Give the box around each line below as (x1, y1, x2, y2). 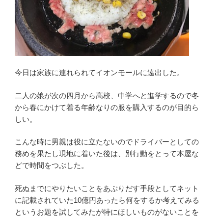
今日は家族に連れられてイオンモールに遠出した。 (15, 68, 184, 77)
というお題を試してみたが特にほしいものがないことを (15, 207, 199, 216)
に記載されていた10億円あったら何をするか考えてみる (15, 195, 199, 204)
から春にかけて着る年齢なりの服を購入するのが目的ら (15, 103, 199, 111)
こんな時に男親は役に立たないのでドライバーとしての (15, 137, 199, 146)
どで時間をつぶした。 (15, 161, 88, 169)
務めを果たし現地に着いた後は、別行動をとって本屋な (15, 149, 199, 158)
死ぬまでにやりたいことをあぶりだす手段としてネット (15, 184, 199, 192)
